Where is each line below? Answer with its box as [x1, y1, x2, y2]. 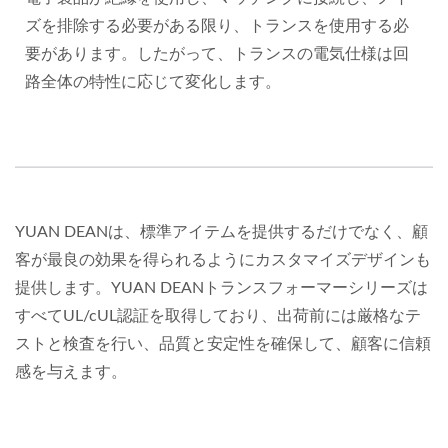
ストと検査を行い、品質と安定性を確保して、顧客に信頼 [15, 336, 431, 353]
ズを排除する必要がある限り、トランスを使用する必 [25, 18, 409, 35]
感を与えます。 [15, 364, 127, 381]
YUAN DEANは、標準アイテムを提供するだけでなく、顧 [15, 224, 428, 241]
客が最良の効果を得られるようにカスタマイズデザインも [15, 252, 431, 269]
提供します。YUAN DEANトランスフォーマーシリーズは [15, 280, 428, 297]
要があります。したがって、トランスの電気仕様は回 [25, 46, 409, 63]
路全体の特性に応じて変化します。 [25, 74, 281, 91]
